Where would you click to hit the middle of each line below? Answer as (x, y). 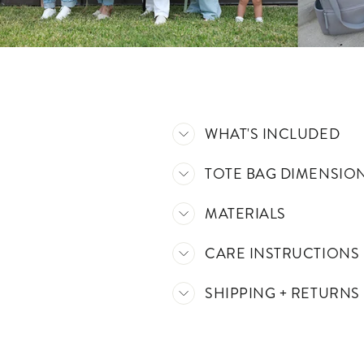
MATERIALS (245, 213)
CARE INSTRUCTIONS (282, 253)
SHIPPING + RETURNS (282, 293)
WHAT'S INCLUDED (273, 134)
